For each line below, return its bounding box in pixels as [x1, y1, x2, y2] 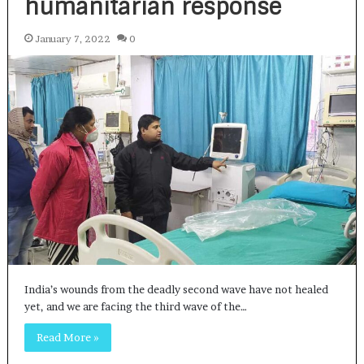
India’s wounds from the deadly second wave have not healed [24, 283, 328, 297]
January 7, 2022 [34, 32, 110, 45]
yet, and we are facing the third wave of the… [24, 300, 247, 314]
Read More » [36, 331, 99, 344]
